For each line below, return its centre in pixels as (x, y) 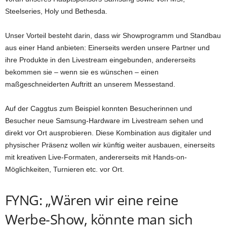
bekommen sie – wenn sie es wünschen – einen (82, 72)
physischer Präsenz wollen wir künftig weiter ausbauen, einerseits (110, 145)
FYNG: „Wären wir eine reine (92, 200)
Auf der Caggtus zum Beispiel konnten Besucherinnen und (99, 109)
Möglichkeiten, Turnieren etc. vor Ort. (65, 169)
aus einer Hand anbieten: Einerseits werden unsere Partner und (107, 48)
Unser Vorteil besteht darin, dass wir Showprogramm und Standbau (113, 36)
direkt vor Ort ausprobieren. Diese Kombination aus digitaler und (108, 133)
